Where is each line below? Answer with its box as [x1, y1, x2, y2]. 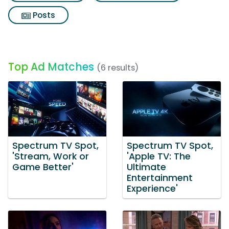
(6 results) [97, 62, 139, 74]
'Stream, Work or [12, 150, 89, 163]
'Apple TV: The [127, 150, 191, 163]
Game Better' [12, 161, 74, 173]
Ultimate [127, 161, 166, 173]
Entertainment [127, 171, 193, 184]
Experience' [127, 182, 178, 195]
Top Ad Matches [8, 59, 94, 74]
